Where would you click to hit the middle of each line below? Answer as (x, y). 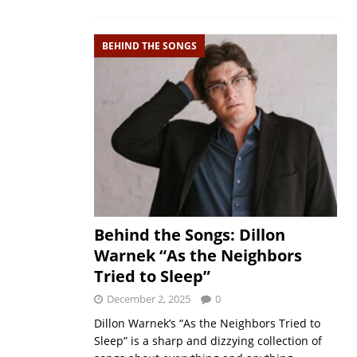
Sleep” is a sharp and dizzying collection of (208, 341)
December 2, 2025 (148, 299)
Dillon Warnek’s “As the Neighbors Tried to (207, 324)
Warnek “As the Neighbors (198, 256)
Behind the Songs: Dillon (189, 235)
